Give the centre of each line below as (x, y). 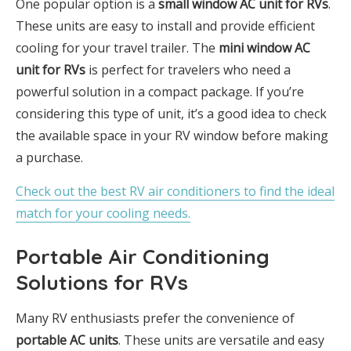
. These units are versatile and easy (221, 340)
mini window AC (264, 48)
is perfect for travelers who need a (188, 70)
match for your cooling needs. (103, 213)
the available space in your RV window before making (172, 136)
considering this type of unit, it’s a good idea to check (171, 114)
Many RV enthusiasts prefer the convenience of (155, 318)
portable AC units (67, 340)
